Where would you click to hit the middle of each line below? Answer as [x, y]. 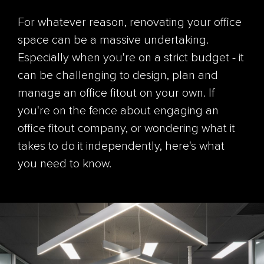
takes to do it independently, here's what [121, 147]
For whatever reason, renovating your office [130, 23]
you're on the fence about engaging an [118, 111]
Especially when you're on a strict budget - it [131, 58]
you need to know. [67, 164]
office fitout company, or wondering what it [126, 129]
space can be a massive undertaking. [113, 41]
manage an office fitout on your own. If [116, 94]
